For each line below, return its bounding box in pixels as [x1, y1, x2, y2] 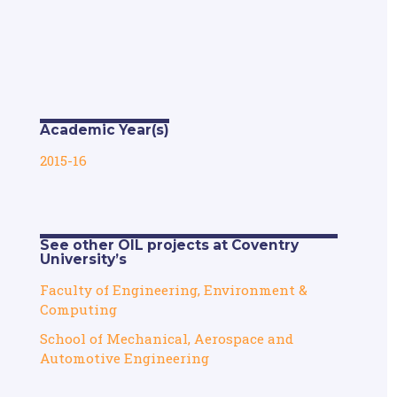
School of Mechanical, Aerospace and [39, 329, 293, 347]
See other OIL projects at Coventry [39, 236, 299, 253]
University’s [39, 250, 127, 268]
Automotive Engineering [39, 348, 209, 367]
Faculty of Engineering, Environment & [39, 280, 307, 299]
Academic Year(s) [39, 121, 169, 138]
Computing [39, 300, 117, 318]
